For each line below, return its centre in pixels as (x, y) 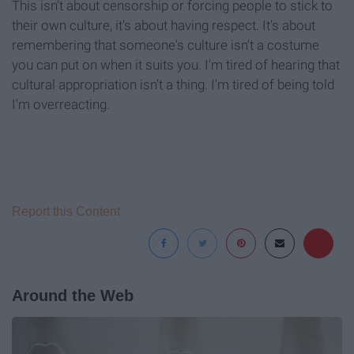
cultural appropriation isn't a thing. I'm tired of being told (173, 84)
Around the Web (73, 295)
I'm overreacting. (61, 104)
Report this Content (66, 211)
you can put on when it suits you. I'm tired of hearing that (176, 64)
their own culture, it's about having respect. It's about (164, 25)
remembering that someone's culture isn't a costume (166, 45)
